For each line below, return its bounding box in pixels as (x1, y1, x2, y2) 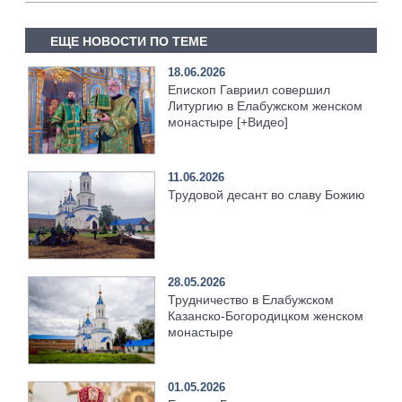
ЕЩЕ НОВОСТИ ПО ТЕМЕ (49, 33, 207, 48)
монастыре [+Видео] (168, 115, 289, 130)
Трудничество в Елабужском (168, 293, 335, 308)
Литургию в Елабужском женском (168, 99, 363, 114)
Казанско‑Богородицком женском (168, 309, 364, 324)
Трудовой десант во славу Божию (168, 188, 366, 203)
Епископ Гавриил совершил (168, 83, 331, 98)
